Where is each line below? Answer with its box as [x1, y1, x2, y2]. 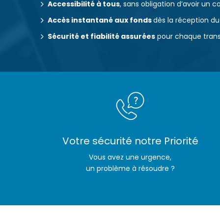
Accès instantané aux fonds [48, 15, 153, 25]
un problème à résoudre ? [85, 164, 175, 173]
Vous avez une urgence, [89, 152, 172, 162]
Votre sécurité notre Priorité [62, 134, 198, 148]
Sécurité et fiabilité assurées [48, 31, 155, 41]
